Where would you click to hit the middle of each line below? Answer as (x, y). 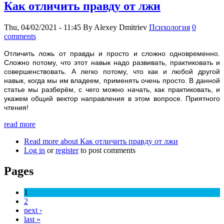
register (67, 150)
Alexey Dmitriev (120, 27)
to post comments (107, 150)
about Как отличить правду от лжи (118, 141)
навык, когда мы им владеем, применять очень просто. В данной (112, 80)
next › (33, 210)
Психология (169, 27)
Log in (34, 150)
